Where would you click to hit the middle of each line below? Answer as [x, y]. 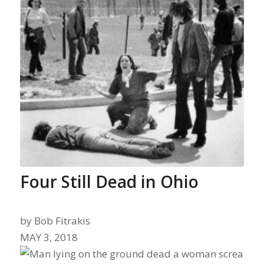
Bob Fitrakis [62, 221]
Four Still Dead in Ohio [109, 182]
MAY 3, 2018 [49, 237]
